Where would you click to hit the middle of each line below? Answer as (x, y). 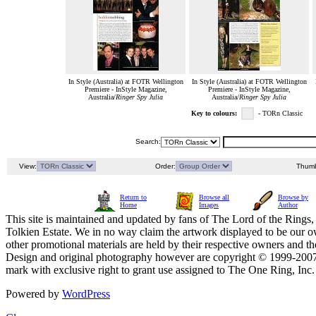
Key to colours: (214, 114)
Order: (164, 166)
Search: (148, 142)
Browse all (214, 197)
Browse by (293, 197)
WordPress (86, 294)
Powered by (34, 294)
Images (209, 205)
